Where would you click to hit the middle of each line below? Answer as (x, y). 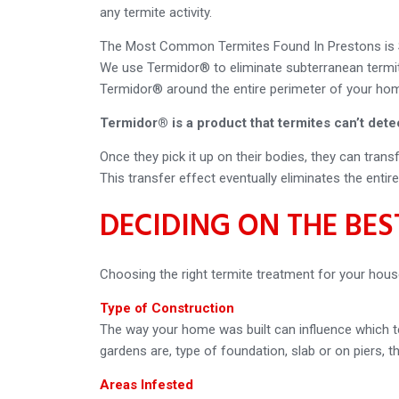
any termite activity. (156, 12)
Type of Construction (167, 308)
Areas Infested (147, 384)
